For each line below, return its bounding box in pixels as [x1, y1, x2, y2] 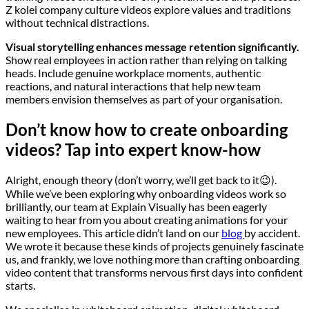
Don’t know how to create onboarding [6, 119, 288, 139]
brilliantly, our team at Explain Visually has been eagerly [6, 199, 267, 213]
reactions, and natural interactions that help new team [6, 79, 261, 93]
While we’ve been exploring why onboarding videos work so [6, 186, 286, 200]
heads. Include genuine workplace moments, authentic [6, 66, 261, 80]
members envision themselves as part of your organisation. [6, 92, 282, 106]
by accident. [244, 226, 300, 239]
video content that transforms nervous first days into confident [6, 265, 303, 279]
